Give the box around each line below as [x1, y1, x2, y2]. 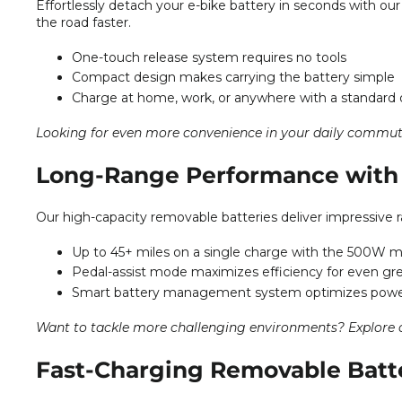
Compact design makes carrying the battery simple [72, 69, 395, 86]
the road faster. [36, 13, 131, 31]
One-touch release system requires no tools [72, 48, 346, 66]
